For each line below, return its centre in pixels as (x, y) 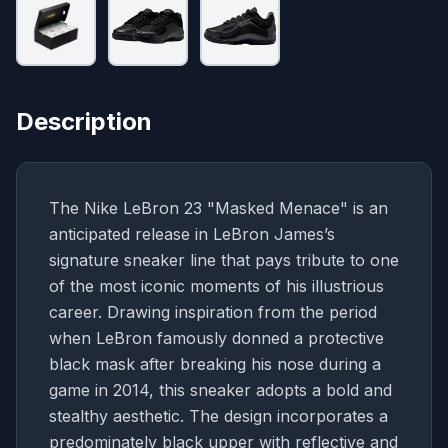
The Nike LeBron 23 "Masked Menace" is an (218, 208)
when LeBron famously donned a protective (216, 338)
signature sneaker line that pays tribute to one (224, 260)
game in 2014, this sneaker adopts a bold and (220, 390)
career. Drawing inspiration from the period (213, 312)
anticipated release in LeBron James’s (192, 234)
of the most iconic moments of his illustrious (216, 286)
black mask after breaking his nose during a (215, 364)
